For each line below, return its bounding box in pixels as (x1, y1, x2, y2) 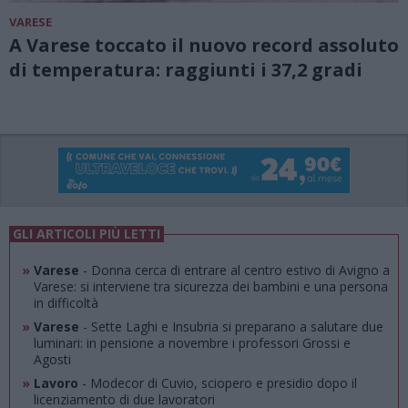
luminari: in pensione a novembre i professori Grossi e (33, 334, 351, 352)
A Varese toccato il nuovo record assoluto (9, 32, 399, 57)
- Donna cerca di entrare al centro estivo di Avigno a (78, 261, 390, 280)
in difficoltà (33, 294, 98, 312)
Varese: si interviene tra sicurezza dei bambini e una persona (33, 278, 388, 296)
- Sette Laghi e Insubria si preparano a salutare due (78, 318, 383, 336)
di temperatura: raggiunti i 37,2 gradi (9, 56, 362, 82)
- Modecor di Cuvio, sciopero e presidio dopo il (77, 374, 357, 393)
